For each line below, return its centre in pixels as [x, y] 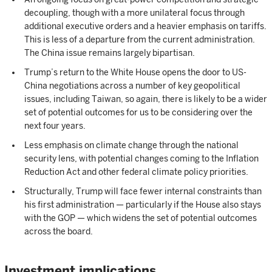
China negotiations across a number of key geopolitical [132, 86]
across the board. [59, 231]
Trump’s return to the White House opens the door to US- [135, 72]
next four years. [55, 126]
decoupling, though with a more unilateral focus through [134, 13]
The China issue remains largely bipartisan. [110, 53]
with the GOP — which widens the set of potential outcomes [141, 218]
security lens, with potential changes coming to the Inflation [141, 158]
